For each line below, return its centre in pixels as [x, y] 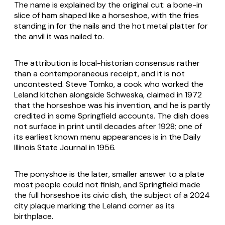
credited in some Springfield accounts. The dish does [111, 116]
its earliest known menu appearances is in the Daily [107, 137]
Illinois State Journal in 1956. [65, 147]
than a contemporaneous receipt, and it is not [99, 73]
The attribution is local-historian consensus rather [107, 63]
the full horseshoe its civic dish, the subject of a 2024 [112, 195]
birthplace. [34, 216]
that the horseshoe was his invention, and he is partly [112, 105]
